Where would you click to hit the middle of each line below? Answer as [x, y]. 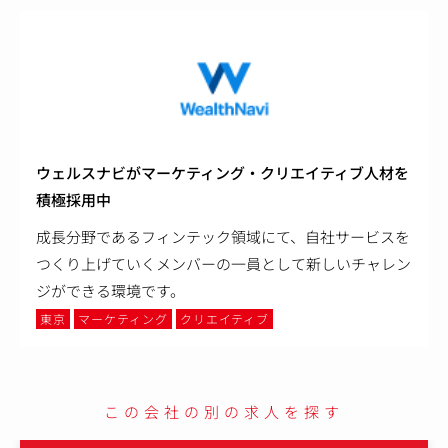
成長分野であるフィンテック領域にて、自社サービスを [223, 236]
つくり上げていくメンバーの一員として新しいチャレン [223, 263]
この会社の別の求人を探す [224, 411]
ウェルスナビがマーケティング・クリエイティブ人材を [222, 172]
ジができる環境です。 [110, 290]
